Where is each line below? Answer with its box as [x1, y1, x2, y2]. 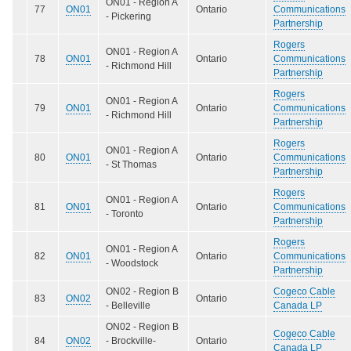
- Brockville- [106, 335, 156, 346]
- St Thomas [106, 158, 157, 170]
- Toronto [106, 208, 143, 219]
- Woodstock [106, 257, 158, 269]
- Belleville [106, 299, 150, 311]
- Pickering [106, 10, 151, 22]
